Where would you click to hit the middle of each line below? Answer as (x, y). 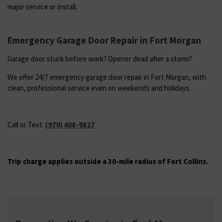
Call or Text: (26, 124)
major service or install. (42, 6)
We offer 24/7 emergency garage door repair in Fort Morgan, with (107, 77)
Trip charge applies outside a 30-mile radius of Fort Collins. (108, 161)
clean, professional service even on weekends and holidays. (99, 88)
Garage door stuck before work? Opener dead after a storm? (100, 58)
